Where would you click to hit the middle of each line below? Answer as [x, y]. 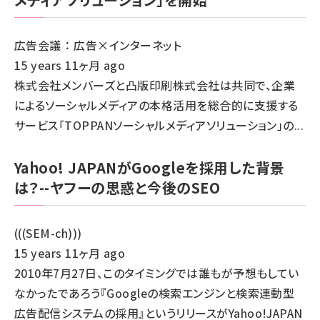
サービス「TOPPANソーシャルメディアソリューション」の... [159, 125]
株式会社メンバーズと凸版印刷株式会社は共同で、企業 [155, 85]
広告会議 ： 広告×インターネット [98, 45]
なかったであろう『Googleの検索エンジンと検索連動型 [155, 293]
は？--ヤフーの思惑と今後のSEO [117, 187]
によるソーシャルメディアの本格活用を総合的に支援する [156, 105]
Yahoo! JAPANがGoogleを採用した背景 [150, 167]
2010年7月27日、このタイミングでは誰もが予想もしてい [157, 273]
